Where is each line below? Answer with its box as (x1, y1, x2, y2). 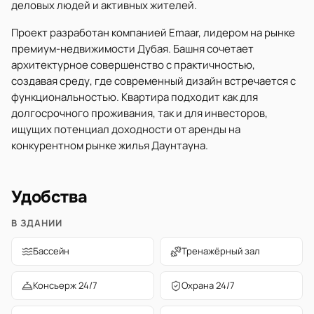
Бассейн (33, 245, 69, 257)
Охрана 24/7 (182, 279, 235, 292)
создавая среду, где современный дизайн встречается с (11, 74, 296, 88)
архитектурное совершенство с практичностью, (11, 57, 255, 72)
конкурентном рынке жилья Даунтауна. (11, 138, 208, 153)
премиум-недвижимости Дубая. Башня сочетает (11, 41, 254, 56)
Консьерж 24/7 (33, 279, 97, 292)
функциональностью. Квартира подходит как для (11, 90, 258, 104)
